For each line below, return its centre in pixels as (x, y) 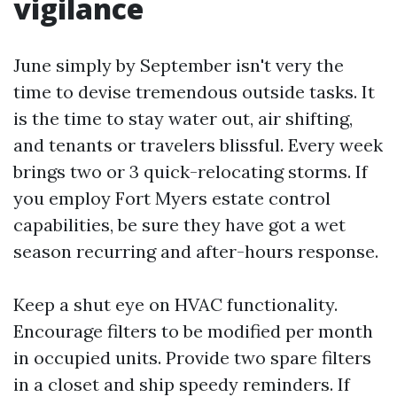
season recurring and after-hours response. (196, 251)
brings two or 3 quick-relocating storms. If (191, 171)
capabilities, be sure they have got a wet (179, 225)
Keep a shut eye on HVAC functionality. (175, 304)
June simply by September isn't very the (179, 65)
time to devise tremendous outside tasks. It (194, 92)
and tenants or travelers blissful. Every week (198, 145)
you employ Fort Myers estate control (172, 198)
